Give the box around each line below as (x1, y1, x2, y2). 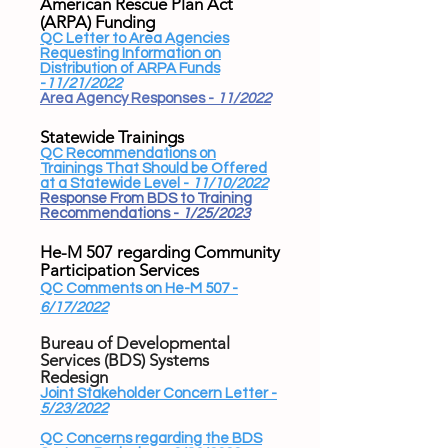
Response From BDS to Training (40, 191, 252, 206)
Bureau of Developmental (40, 333, 230, 353)
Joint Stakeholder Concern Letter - (40, 386, 277, 401)
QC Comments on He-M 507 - (40, 281, 238, 296)
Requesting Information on (40, 46, 221, 61)
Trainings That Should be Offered (40, 161, 267, 176)
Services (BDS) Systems (40, 350, 209, 370)
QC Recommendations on (40, 146, 216, 161)
